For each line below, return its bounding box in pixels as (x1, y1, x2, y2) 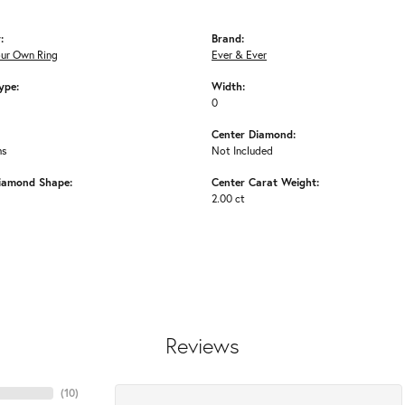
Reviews (165, 333, 240, 360)
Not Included (212, 144, 273, 158)
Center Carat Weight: (212, 174, 319, 190)
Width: (212, 79, 245, 94)
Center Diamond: (212, 127, 296, 142)
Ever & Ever (212, 48, 267, 62)
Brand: (212, 31, 244, 46)
